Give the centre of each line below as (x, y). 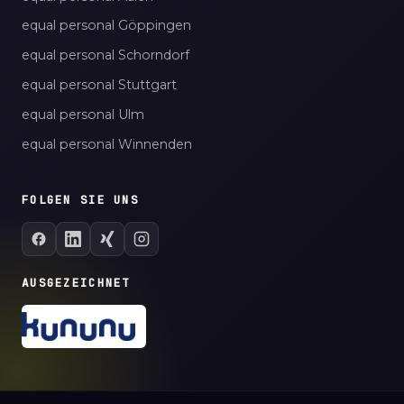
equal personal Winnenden (107, 144)
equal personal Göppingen (106, 26)
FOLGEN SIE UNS (80, 200)
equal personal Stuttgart (99, 85)
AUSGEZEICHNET (76, 283)
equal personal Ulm (83, 114)
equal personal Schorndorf (106, 55)
